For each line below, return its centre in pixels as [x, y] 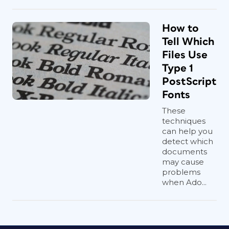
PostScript [189, 82]
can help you [187, 131]
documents [185, 152]
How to [180, 28]
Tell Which [188, 42]
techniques [184, 121]
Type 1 [178, 68]
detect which [188, 141]
